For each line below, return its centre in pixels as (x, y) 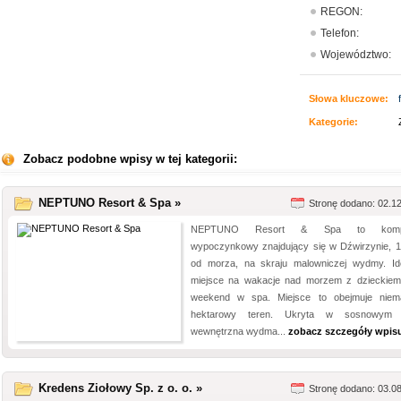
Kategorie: (333, 122)
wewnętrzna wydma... (239, 331)
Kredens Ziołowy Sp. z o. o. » (120, 388)
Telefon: (340, 33)
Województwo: (356, 55)
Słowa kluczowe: (349, 98)
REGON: (341, 12)
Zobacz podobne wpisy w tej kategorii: (130, 159)
